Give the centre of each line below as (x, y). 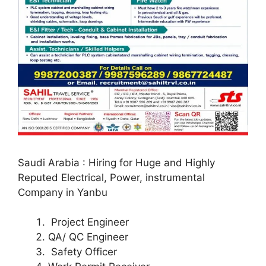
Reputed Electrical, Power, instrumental (111, 177)
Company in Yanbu (63, 192)
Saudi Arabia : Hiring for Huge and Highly (116, 162)
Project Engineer (90, 222)
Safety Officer (84, 252)
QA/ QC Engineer (88, 237)
